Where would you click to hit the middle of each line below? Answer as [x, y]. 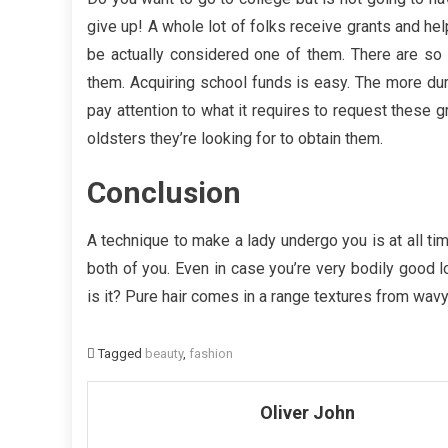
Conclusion [164, 192]
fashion [211, 353]
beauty [164, 353]
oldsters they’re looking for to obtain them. [235, 138]
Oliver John [308, 412]
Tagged [121, 353]
